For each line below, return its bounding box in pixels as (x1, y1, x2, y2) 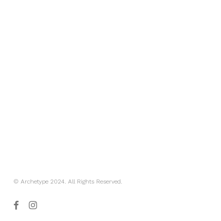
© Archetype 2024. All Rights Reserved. (13, 178, 122, 185)
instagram (28, 201, 55, 208)
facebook (12, 201, 36, 208)
